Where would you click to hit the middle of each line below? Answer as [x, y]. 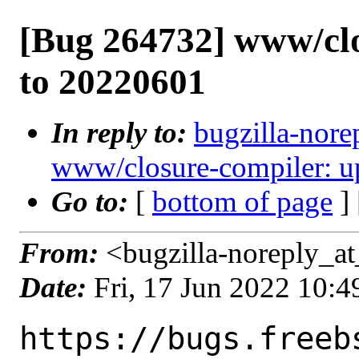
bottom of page [242, 202]
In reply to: [123, 133]
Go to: [93, 202]
